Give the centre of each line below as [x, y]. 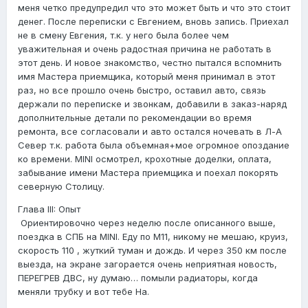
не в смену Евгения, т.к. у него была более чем [123, 35]
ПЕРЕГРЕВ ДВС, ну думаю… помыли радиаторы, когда [138, 278]
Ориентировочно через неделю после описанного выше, [147, 223]
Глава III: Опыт [49, 209]
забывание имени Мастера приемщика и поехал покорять [148, 173]
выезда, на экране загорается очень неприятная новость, [147, 264]
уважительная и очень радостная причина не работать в [145, 49]
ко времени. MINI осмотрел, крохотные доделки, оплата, [145, 159]
